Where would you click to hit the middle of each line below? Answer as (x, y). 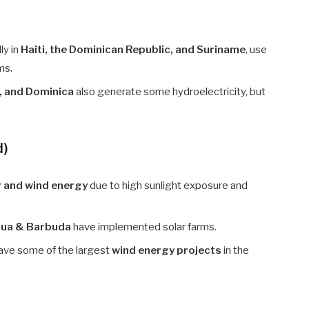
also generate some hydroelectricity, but (170, 91)
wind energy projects (167, 250)
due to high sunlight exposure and (168, 185)
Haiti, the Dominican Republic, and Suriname (133, 50)
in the (236, 250)
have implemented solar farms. (144, 227)
